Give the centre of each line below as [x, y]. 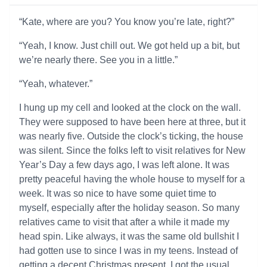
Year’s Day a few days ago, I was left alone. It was [124, 165]
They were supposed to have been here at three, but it [132, 122]
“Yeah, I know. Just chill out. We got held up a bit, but [129, 46]
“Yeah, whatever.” [56, 84]
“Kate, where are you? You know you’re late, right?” [127, 22]
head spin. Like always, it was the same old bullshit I [129, 236]
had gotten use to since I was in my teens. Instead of [128, 251]
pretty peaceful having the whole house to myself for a [132, 179]
